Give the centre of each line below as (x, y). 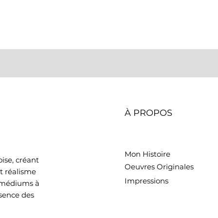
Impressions (146, 181)
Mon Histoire (147, 154)
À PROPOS (148, 113)
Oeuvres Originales (159, 167)
